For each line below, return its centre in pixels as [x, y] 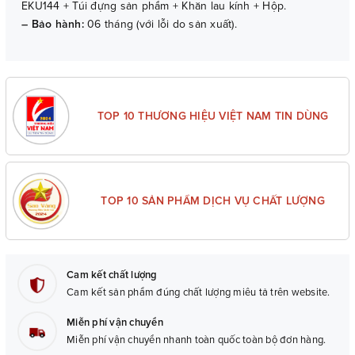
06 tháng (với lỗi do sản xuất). [162, 25]
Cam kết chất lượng [112, 275]
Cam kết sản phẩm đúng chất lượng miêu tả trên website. [198, 293]
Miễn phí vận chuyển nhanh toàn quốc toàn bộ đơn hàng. [197, 340]
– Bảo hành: [54, 25]
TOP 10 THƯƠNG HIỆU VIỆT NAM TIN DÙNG [213, 116]
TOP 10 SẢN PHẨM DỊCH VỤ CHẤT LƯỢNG [213, 201]
